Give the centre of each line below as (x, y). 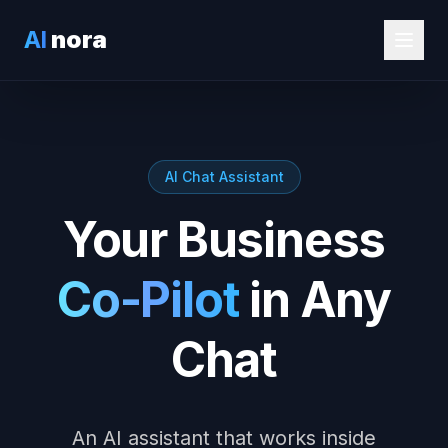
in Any (315, 299)
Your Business (224, 239)
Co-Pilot (148, 299)
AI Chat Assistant (224, 176)
